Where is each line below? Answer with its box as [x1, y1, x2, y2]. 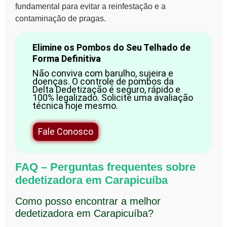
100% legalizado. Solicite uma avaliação [32, 92, 193, 103]
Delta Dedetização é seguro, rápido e [32, 84, 180, 95]
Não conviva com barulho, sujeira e [32, 67, 173, 79]
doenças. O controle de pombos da [32, 75, 174, 87]
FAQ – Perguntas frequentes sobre [15, 161, 196, 174]
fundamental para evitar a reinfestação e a [15, 2, 166, 11]
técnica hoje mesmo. [32, 100, 118, 111]
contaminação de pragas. [15, 14, 106, 23]
